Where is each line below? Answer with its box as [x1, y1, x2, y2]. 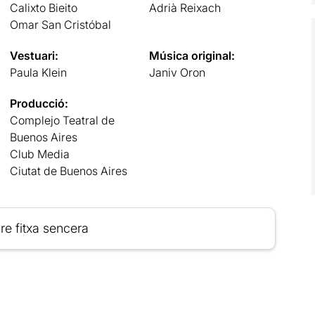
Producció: [9, 96, 68, 110]
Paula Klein [9, 65, 67, 79]
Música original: [149, 48, 236, 63]
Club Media [9, 146, 70, 161]
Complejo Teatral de [9, 112, 115, 127]
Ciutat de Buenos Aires [9, 163, 127, 178]
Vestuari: [9, 48, 58, 63]
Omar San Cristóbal [9, 17, 111, 32]
